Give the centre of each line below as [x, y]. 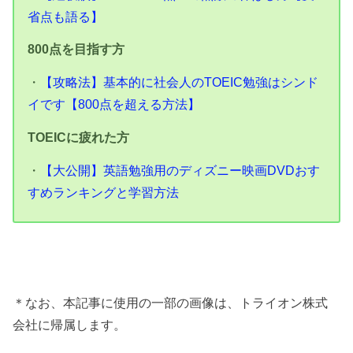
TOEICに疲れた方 [79, 137]
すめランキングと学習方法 [104, 192]
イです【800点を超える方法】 [114, 104]
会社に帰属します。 [70, 325]
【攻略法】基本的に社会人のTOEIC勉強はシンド [180, 82]
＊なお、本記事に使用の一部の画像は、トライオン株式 [171, 303]
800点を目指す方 [76, 50]
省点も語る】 [66, 17]
